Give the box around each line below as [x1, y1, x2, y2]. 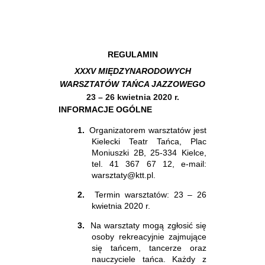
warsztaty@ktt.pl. [92, 170, 156, 180]
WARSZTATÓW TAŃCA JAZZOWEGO [60, 79, 205, 89]
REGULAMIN [107, 49, 158, 59]
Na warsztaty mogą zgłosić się [90, 220, 207, 230]
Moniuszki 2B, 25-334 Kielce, [92, 147, 206, 157]
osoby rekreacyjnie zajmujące [92, 231, 206, 241]
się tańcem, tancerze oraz [92, 243, 206, 253]
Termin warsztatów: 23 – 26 [95, 189, 207, 199]
